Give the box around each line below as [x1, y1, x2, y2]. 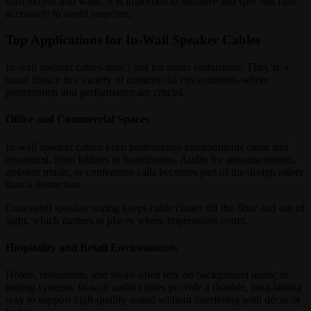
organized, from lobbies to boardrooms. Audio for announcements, [6, 153, 296, 165]
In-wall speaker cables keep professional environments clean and [6, 140, 288, 153]
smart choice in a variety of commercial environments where [6, 74, 269, 86]
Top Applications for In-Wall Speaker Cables [6, 33, 260, 48]
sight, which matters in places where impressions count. [6, 214, 248, 226]
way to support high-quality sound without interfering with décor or [6, 294, 301, 306]
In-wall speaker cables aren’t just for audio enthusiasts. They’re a [6, 61, 289, 74]
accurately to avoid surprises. [6, 7, 132, 19]
